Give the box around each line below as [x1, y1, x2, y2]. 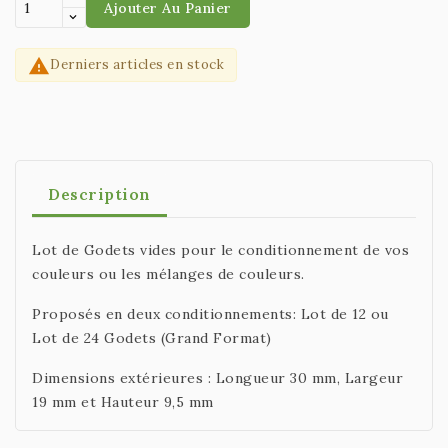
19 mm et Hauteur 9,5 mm [32, 393, 214, 412]
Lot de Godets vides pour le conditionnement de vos [32, 241, 409, 260]
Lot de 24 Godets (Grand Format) [32, 329, 272, 348]
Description [48, 184, 151, 205]
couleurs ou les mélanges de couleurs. [32, 265, 305, 284]
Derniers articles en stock [50, 56, 224, 73]
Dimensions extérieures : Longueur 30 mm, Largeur [32, 369, 403, 388]
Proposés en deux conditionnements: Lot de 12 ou [32, 305, 389, 324]
